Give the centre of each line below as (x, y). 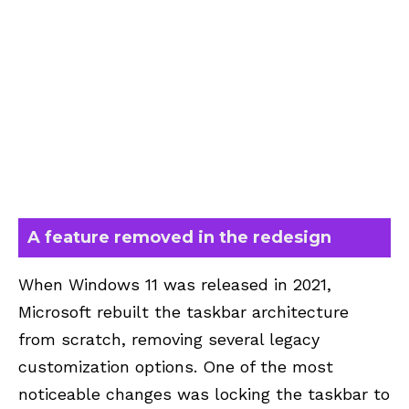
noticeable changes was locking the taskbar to (204, 393)
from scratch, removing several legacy (169, 339)
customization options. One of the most (176, 366)
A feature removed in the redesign (179, 237)
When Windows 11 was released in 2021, (175, 284)
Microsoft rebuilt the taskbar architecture (184, 311)
